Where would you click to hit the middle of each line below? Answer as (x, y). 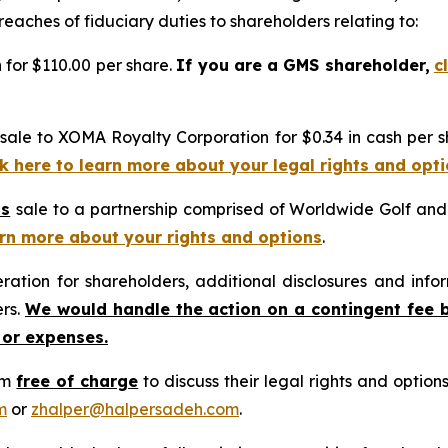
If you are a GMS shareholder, (303, 64)
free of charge (77, 380)
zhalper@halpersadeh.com (135, 408)
